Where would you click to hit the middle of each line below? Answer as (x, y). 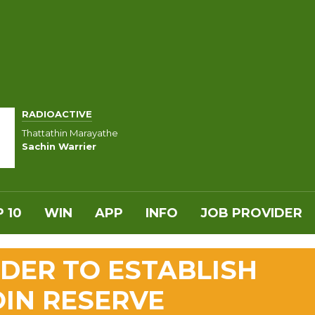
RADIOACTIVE (57, 114)
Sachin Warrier (59, 146)
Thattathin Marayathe (70, 133)
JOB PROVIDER (251, 213)
